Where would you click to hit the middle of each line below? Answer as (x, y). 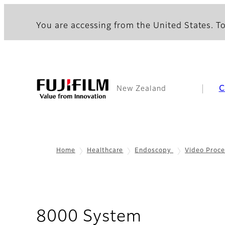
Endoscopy (154, 151)
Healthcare (105, 151)
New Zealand (141, 89)
